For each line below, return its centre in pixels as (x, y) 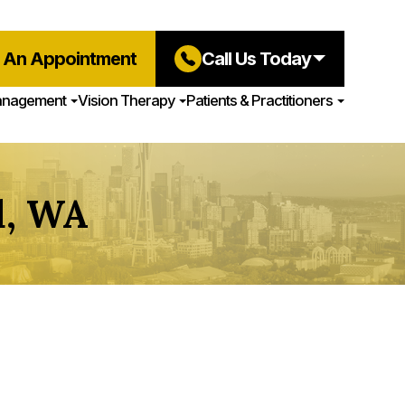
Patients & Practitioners (259, 100)
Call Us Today (256, 58)
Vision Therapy (126, 100)
